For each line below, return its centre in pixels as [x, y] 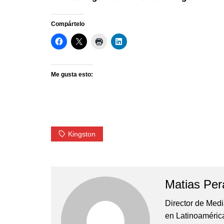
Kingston [82, 134]
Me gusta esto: [72, 75]
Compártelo [68, 24]
